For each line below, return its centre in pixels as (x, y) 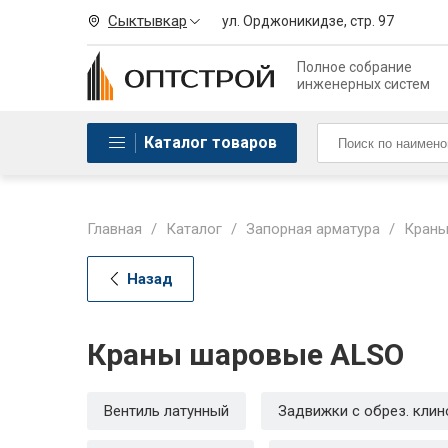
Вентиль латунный (166, 411)
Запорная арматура (313, 229)
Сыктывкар (147, 21)
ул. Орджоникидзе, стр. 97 (308, 21)
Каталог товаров (210, 142)
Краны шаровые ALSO (245, 354)
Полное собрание (354, 67)
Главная (114, 229)
